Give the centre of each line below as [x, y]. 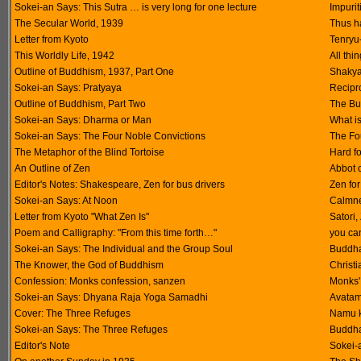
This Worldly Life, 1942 [64, 56]
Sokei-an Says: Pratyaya [68, 88]
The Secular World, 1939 [69, 23]
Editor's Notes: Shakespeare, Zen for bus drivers [120, 185]
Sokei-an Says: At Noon [66, 201]
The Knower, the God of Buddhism [89, 265]
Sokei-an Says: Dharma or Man [83, 120]
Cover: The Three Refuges [73, 313]
